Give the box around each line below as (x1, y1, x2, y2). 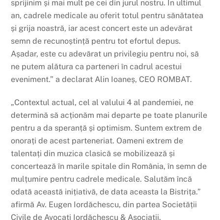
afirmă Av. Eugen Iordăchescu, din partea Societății (11, 199, 197, 209)
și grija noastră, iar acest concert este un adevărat (11, 24, 193, 33)
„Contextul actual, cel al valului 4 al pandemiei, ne (11, 97, 194, 107)
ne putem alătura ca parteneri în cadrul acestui (11, 62, 182, 72)
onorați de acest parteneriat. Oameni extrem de (11, 136, 184, 145)
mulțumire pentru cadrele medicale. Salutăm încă (11, 174, 192, 184)
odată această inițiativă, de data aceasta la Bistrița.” (11, 187, 201, 196)
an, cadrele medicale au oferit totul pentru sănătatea (11, 11, 204, 21)
